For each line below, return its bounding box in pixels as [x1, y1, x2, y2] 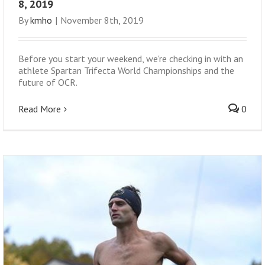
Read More [18, 103, 61, 115]
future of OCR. [18, 76, 77, 89]
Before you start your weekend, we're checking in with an [18, 53, 243, 65]
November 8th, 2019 [60, 14, 144, 27]
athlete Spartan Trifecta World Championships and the [18, 64, 234, 77]
